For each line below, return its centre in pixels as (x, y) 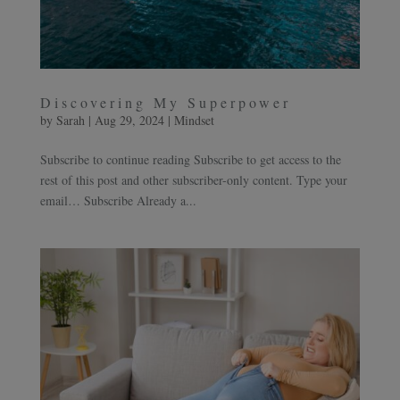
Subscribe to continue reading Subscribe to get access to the (190, 160)
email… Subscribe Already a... (118, 201)
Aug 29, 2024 (129, 121)
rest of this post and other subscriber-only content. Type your (193, 180)
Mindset (194, 121)
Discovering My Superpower (165, 103)
